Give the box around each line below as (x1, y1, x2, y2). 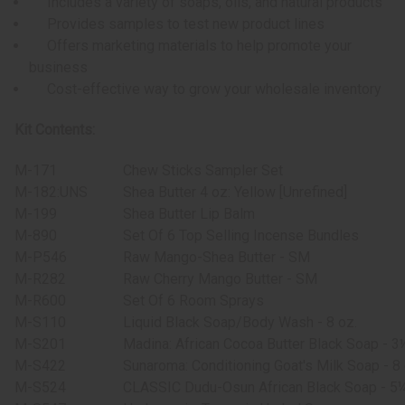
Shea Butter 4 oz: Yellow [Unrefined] (123, 184, 347, 202)
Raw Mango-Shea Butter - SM (123, 249, 310, 267)
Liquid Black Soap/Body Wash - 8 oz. (123, 314, 357, 332)
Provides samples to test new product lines (29, 15, 325, 33)
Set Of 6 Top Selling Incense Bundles (123, 227, 359, 245)
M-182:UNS (14, 184, 88, 202)
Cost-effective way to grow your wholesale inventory (29, 80, 382, 99)
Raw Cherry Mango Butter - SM (123, 270, 317, 288)
